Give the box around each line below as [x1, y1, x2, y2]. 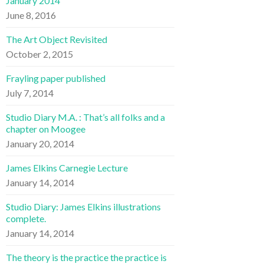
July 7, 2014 [6, 87, 54, 98]
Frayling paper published [6, 72, 105, 84]
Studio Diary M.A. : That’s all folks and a [6, 111, 165, 123]
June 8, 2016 [6, 9, 56, 21]
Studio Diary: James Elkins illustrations [6, 200, 161, 212]
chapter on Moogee [6, 123, 85, 134]
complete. [6, 212, 46, 224]
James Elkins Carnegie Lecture [6, 161, 128, 173]
